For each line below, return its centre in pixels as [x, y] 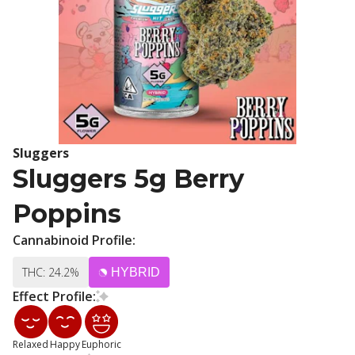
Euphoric [101, 344]
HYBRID [136, 272]
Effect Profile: [54, 296]
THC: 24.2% [51, 272]
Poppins [67, 214]
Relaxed [31, 344]
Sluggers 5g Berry [128, 179]
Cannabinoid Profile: [74, 240]
